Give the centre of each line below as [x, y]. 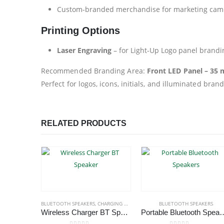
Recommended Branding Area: [94, 70]
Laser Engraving [84, 50]
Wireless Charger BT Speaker [124, 212]
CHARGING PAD [111, 203]
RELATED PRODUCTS [84, 123]
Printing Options [80, 30]
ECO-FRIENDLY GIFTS [160, 203]
